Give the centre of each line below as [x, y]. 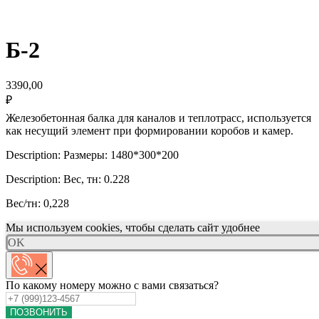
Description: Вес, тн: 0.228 [68, 179]
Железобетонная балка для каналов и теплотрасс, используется [158, 117]
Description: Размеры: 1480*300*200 [92, 155]
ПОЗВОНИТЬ [39, 312]
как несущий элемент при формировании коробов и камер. [150, 130]
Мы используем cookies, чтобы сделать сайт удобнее [133, 227]
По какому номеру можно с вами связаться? [112, 285]
